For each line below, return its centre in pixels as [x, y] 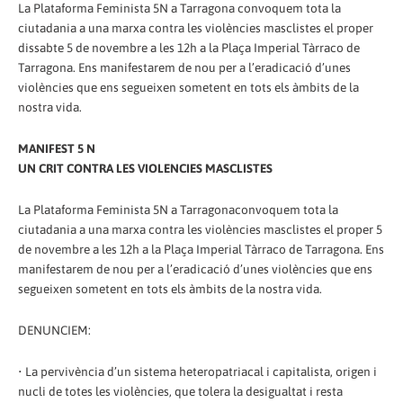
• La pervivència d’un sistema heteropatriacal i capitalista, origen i [197, 371]
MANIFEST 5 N [57, 148]
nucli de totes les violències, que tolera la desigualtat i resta [180, 391]
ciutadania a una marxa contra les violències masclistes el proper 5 [200, 229]
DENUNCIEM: [54, 330]
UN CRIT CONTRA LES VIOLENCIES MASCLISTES [145, 168]
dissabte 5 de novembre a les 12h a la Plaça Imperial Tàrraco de [189, 47]
